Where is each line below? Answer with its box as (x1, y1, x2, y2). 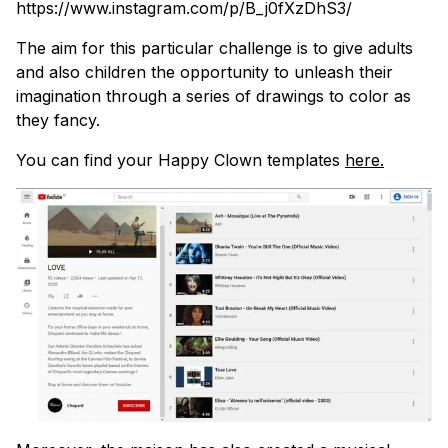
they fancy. (16, 109, 100, 130)
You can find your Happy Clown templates (16, 149, 345, 170)
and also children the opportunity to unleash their (16, 61, 398, 82)
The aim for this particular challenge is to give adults (16, 37, 413, 58)
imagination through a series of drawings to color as (16, 85, 411, 106)
